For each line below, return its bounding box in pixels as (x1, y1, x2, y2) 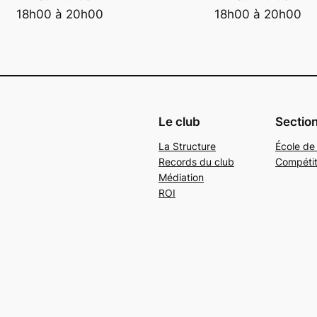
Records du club (158, 156, 234, 168)
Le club (158, 115, 200, 129)
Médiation (158, 171, 204, 184)
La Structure (158, 140, 216, 153)
